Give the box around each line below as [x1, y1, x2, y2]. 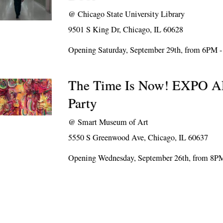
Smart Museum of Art [78, 116, 149, 127]
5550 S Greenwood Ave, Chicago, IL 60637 [68, 132, 209, 143]
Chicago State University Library [78, 8, 185, 19]
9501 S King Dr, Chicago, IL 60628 [68, 24, 184, 35]
